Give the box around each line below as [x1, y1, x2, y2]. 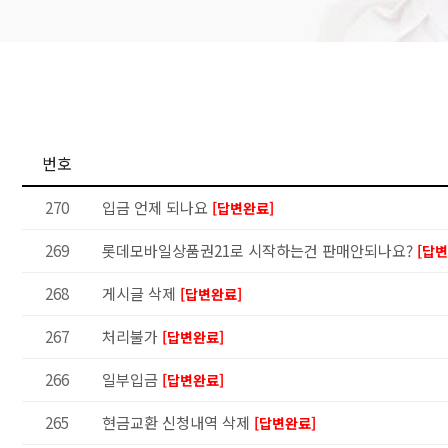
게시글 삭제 [102, 282, 180, 304]
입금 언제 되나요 [102, 196, 212, 218]
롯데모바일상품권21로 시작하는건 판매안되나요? [102, 239, 417, 261]
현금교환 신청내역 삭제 [102, 411, 254, 433]
